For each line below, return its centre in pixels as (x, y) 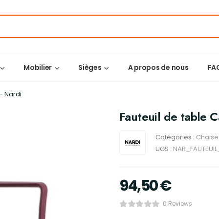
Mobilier (38, 67)
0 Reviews (177, 204)
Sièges (90, 67)
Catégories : (176, 137)
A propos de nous (158, 67)
